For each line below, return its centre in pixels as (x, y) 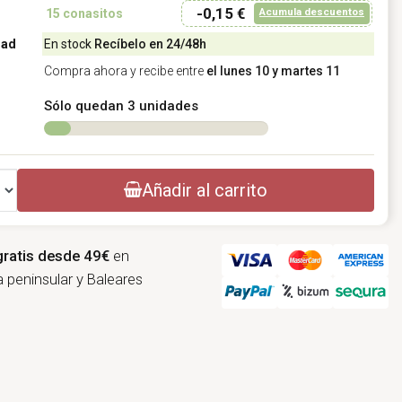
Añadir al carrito (205, 191)
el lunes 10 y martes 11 (273, 71)
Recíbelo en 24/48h (150, 44)
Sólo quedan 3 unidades (121, 106)
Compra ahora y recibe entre (125, 71)
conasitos (91, 14)
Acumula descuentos (312, 12)
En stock (69, 44)
